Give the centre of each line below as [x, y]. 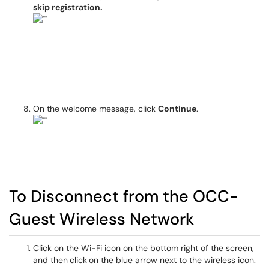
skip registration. [68, 7]
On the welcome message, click [95, 109]
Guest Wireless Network [101, 219]
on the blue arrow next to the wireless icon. [172, 260]
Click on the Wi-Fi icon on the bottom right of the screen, [144, 248]
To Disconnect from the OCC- [124, 196]
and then [50, 260]
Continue [177, 109]
